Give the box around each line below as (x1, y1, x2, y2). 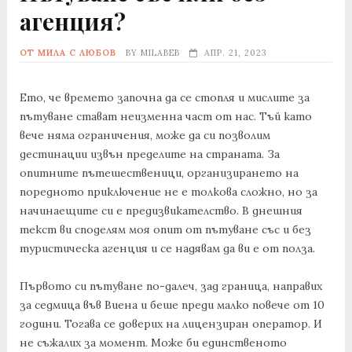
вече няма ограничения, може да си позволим (19, 128, 270, 143)
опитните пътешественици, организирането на (19, 166, 299, 181)
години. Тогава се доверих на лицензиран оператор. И (19, 317, 322, 332)
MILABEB (140, 47, 180, 59)
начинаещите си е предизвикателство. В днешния (19, 203, 302, 218)
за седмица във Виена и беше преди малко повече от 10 (19, 298, 324, 313)
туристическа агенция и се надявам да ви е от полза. (19, 241, 315, 256)
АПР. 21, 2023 (203, 47, 266, 59)
